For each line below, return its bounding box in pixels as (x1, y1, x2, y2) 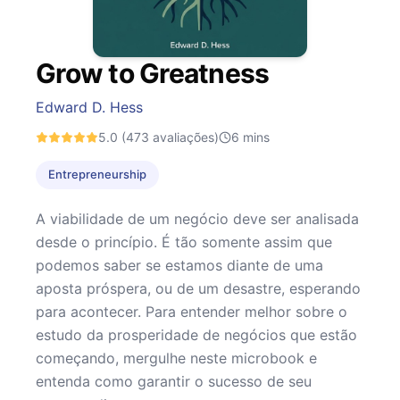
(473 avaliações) (118, 129, 219, 145)
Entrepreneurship (48, 167, 146, 182)
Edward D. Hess (36, 97, 143, 116)
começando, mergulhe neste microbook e (36, 348, 317, 367)
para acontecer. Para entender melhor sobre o (36, 302, 347, 321)
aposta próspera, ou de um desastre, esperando (36, 279, 361, 297)
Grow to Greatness (36, 56, 270, 89)
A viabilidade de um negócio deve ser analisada (36, 209, 359, 228)
